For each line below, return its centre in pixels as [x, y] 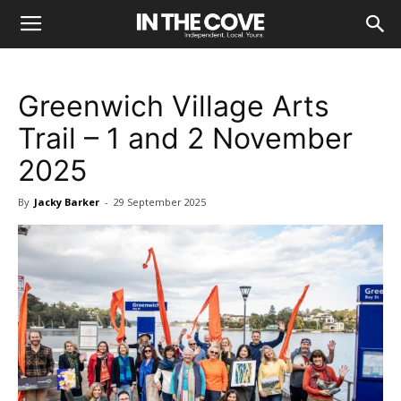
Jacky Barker [67, 202]
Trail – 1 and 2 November [185, 138]
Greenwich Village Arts [174, 106]
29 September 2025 [160, 202]
